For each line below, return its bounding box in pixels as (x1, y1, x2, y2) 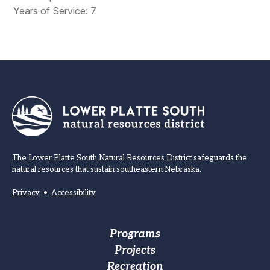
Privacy (12, 188, 40, 198)
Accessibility (51, 188, 96, 198)
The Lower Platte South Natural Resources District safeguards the (12, 153, 247, 163)
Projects (115, 244, 155, 257)
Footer (12, 225, 74, 250)
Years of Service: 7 (13, 5, 97, 17)
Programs (110, 228, 160, 240)
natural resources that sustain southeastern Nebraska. (12, 165, 201, 174)
